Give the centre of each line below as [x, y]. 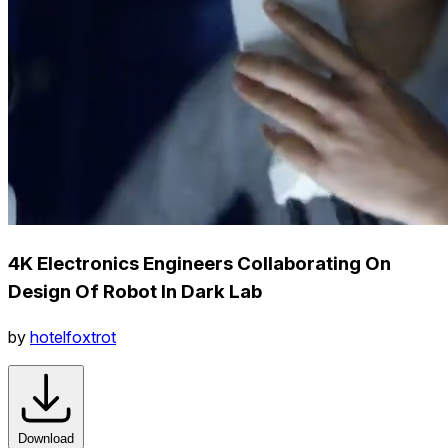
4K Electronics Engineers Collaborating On [199, 263]
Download [46, 438]
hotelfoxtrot [73, 336]
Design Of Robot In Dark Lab [135, 291]
